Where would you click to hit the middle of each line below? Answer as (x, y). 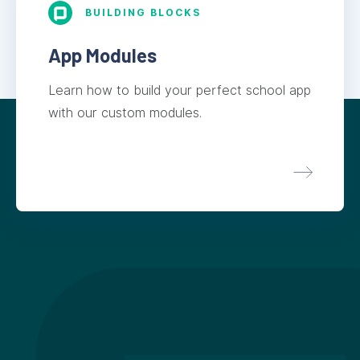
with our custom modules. (125, 112)
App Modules (102, 55)
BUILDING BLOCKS (143, 12)
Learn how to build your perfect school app (180, 90)
